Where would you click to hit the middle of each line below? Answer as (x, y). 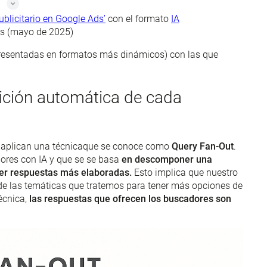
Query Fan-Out (203, 147)
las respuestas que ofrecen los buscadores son (130, 199)
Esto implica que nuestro (185, 173)
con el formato (138, 18)
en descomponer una (167, 160)
